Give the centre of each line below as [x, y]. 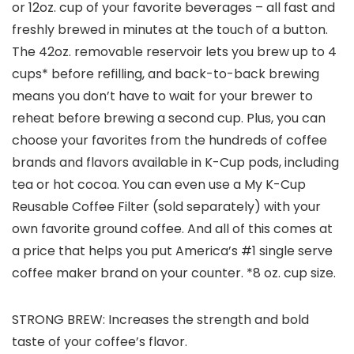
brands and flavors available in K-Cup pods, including [175, 163]
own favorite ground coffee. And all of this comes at [172, 229]
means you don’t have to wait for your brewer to [162, 96]
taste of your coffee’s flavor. [100, 342]
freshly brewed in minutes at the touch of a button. [170, 30]
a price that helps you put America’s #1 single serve [172, 251]
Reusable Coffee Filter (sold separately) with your [166, 207]
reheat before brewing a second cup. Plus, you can [169, 119]
